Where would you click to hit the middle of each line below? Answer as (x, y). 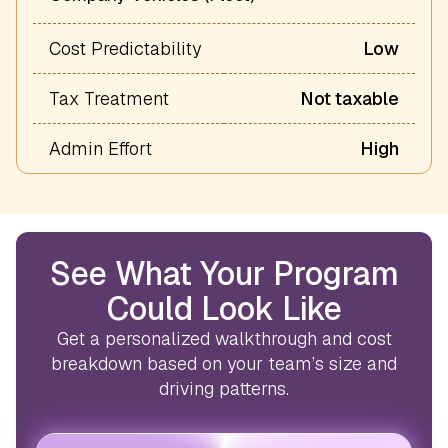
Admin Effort (100, 148)
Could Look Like (224, 308)
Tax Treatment (109, 98)
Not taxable (349, 98)
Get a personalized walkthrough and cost (224, 338)
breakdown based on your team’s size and (224, 363)
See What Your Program (224, 273)
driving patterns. (224, 388)
